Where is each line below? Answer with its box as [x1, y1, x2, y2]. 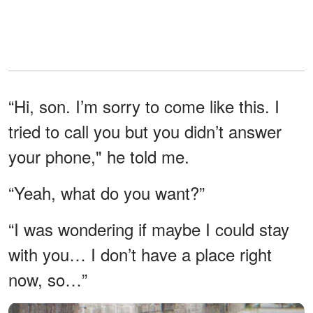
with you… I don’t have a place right [8, 241, 272, 266]
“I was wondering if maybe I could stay [8, 216, 289, 241]
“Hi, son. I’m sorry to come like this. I [8, 93, 279, 118]
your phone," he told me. [8, 143, 189, 168]
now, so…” [8, 266, 87, 291]
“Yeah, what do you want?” [8, 180, 205, 205]
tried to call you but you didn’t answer [8, 118, 282, 143]
